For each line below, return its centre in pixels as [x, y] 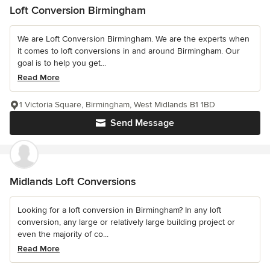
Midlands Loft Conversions [73, 182]
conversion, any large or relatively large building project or [126, 222]
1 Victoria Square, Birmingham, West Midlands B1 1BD [117, 105]
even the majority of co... [63, 234]
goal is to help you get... [62, 63]
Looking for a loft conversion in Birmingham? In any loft [119, 210]
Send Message [142, 123]
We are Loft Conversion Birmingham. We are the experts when [133, 39]
